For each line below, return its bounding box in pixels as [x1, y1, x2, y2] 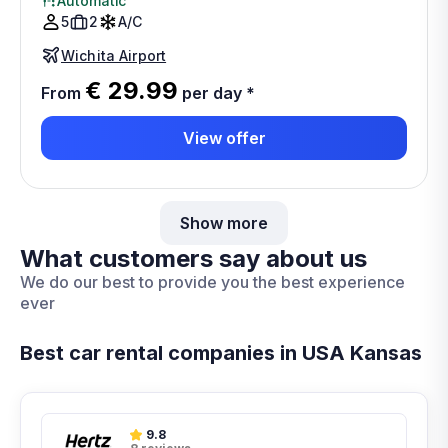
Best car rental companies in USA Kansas [20, 341, 422, 365]
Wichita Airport [61, 46, 167, 64]
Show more [180, 212, 268, 233]
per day [178, 83, 242, 103]
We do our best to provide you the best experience [20, 272, 405, 292]
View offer [182, 127, 266, 148]
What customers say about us [20, 244, 367, 273]
